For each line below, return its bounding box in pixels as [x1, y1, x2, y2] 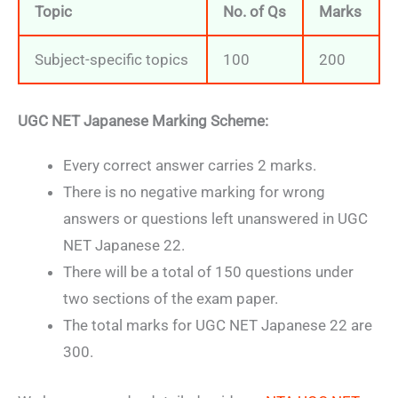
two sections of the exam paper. [63, 290, 278, 308]
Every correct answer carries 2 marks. [63, 156, 316, 175]
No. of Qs [223, 3, 286, 21]
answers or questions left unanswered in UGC [63, 210, 368, 228]
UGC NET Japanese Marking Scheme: [18, 111, 268, 130]
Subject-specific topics [35, 51, 188, 69]
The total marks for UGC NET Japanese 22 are [63, 316, 372, 335]
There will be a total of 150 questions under [63, 263, 354, 282]
